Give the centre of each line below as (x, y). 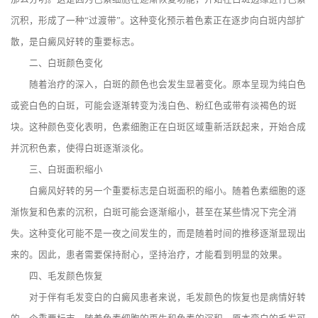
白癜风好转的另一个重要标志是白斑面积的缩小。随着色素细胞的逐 (158, 191)
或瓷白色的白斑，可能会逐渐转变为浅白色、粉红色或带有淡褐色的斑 (154, 106)
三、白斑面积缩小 (57, 170)
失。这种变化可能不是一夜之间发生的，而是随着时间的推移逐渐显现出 (158, 234)
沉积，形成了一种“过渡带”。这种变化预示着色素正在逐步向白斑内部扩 (158, 21)
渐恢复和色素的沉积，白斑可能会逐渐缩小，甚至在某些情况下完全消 (154, 213)
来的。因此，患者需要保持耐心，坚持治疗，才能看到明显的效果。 (149, 255)
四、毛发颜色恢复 (57, 276)
